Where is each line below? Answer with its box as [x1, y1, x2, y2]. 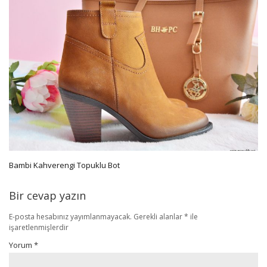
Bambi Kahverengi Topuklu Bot [9, 160, 120, 171]
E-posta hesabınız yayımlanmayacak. [9, 212, 132, 222]
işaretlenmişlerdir [9, 222, 69, 233]
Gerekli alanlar [133, 212, 184, 222]
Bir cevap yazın [9, 188, 86, 203]
